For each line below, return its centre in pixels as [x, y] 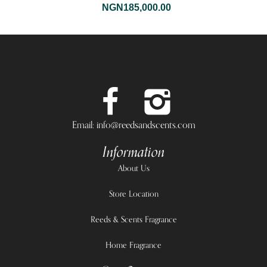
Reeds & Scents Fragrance [133, 219]
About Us [133, 168]
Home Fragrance [133, 245]
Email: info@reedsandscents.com [133, 125]
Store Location [133, 194]
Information [133, 152]
